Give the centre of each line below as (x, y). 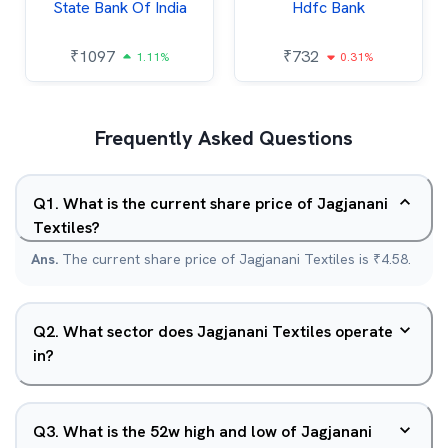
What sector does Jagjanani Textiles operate (228, 331)
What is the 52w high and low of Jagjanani (217, 431)
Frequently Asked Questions (224, 138)
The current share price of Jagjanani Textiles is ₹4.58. (236, 259)
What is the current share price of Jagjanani (225, 203)
